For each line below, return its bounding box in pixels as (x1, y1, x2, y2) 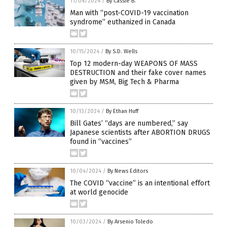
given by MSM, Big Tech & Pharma (70, 78, 179, 87)
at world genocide (70, 188, 128, 197)
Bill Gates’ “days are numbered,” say (70, 119, 188, 128)
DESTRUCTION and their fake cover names (70, 68, 206, 78)
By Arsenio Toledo (107, 218, 153, 225)
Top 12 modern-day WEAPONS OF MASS (70, 59, 198, 68)
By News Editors (107, 168, 148, 175)
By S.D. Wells (105, 48, 137, 55)
